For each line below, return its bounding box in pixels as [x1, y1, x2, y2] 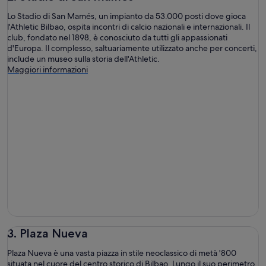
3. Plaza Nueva [7, 226, 88, 240]
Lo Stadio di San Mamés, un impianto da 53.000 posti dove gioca [7, 11, 246, 22]
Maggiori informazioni [7, 64, 88, 75]
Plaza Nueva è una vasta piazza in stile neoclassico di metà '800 [7, 247, 236, 258]
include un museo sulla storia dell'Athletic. [7, 53, 160, 65]
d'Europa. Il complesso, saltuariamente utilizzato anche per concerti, [7, 43, 257, 54]
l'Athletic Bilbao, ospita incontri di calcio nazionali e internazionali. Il [7, 21, 250, 33]
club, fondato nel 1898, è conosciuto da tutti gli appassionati [7, 32, 227, 43]
